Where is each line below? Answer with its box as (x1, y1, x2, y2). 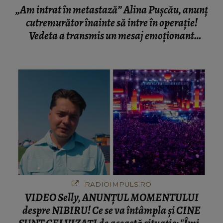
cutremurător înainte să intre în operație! (25, 15, 198, 30)
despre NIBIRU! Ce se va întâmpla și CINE (22, 203, 201, 218)
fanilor (97, 41, 126, 56)
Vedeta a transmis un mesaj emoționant (29, 28, 194, 43)
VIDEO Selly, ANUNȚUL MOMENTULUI (24, 190, 199, 205)
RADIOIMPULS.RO (83, 180, 151, 188)
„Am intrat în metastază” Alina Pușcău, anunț (15, 2, 208, 17)
